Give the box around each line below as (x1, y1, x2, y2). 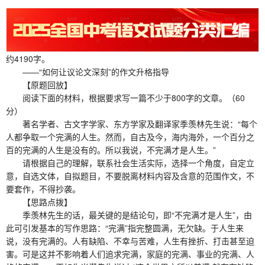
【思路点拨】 (6, 195, 72, 208)
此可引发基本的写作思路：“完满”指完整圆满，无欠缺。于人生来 (6, 221, 244, 234)
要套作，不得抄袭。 (6, 182, 80, 195)
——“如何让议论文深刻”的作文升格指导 (6, 65, 169, 77)
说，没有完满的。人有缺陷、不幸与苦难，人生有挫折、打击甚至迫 (6, 234, 254, 247)
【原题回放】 (6, 78, 72, 91)
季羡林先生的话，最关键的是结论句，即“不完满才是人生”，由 (6, 208, 252, 221)
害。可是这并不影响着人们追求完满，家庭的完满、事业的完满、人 (6, 247, 254, 260)
